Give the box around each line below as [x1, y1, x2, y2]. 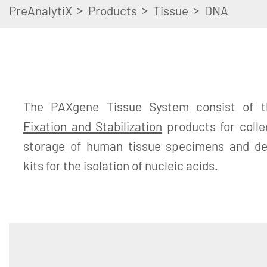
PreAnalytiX [9, 3, 72, 18]
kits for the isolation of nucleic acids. [23, 158, 218, 173]
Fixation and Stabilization [23, 119, 163, 133]
